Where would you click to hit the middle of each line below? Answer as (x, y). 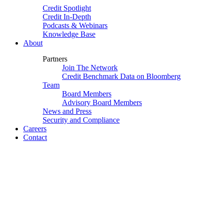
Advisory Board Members (102, 102)
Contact (35, 137)
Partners (55, 59)
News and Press (67, 111)
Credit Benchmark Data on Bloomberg (121, 76)
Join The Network (90, 68)
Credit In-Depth (67, 17)
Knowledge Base (69, 34)
